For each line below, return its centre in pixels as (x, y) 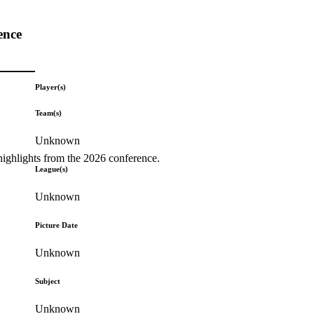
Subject (48, 281)
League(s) (52, 169)
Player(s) (51, 87)
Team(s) (49, 112)
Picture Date (57, 225)
